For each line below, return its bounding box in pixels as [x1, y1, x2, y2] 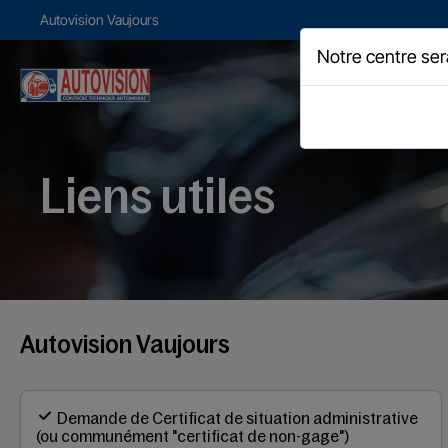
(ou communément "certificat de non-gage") [36, 426, 349, 445]
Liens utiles [40, 169, 275, 223]
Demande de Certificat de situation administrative [57, 408, 418, 427]
